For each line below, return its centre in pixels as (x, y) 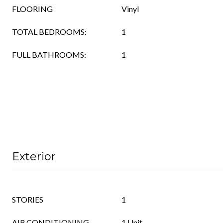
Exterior (34, 157)
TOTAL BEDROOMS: (49, 32)
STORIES (28, 199)
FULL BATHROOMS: (49, 55)
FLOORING (32, 9)
